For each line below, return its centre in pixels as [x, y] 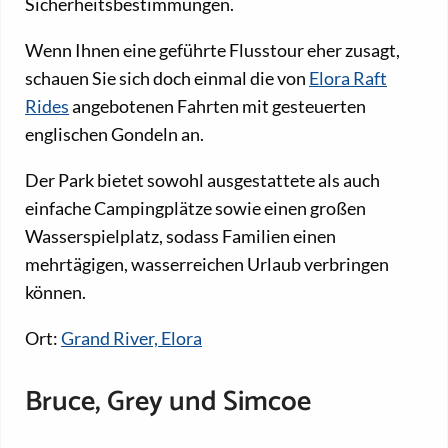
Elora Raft [348, 77]
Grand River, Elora [131, 337]
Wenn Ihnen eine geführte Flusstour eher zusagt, [212, 49]
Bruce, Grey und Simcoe [168, 402]
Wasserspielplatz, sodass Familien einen [180, 235]
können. [55, 291]
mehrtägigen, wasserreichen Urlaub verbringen [207, 263]
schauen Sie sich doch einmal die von [167, 77]
